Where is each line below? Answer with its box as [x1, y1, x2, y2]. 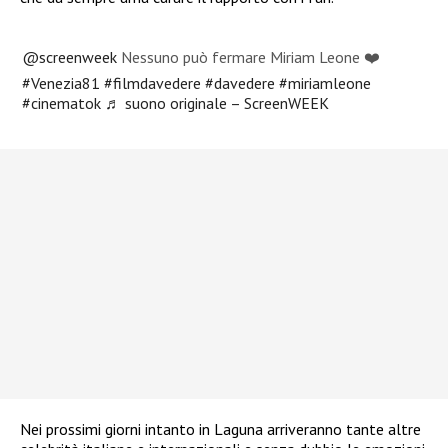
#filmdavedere [104, 73, 202, 94]
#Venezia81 [22, 73, 101, 94]
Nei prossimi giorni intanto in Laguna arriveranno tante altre [20, 419, 421, 440]
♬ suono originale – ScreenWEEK [105, 93, 330, 114]
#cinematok [22, 93, 102, 114]
